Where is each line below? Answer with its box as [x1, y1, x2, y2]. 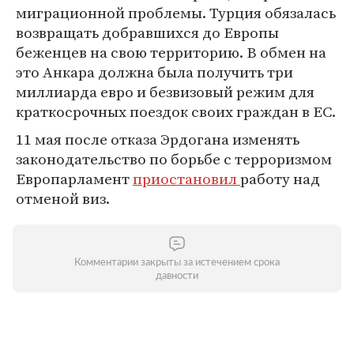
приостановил [133, 168, 240, 189]
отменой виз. [16, 188, 110, 209]
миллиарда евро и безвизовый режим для [16, 81, 314, 102]
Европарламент [16, 168, 133, 189]
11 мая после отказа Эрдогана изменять [16, 129, 299, 149]
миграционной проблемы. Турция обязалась [16, 2, 336, 23]
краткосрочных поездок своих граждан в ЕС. [16, 101, 336, 122]
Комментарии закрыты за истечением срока [74, 258, 280, 268]
